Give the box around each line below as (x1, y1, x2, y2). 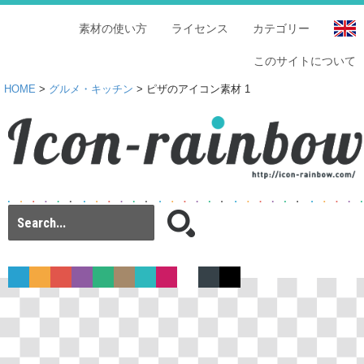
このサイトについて (253, 54, 356, 67)
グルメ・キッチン (49, 84, 133, 95)
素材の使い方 (79, 22, 147, 35)
